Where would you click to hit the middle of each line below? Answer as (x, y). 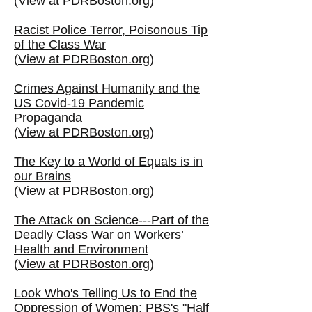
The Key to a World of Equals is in (108, 162)
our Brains (42, 176)
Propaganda (48, 118)
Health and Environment (81, 249)
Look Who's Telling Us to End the (106, 293)
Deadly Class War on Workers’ (99, 235)
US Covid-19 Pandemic (79, 103)
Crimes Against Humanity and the (107, 88)
